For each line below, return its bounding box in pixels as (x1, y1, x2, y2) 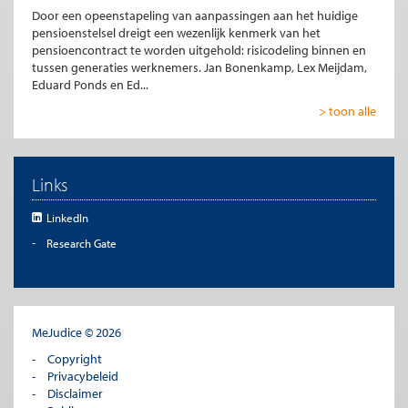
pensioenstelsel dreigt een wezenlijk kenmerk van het (32, 25, 321, 42)
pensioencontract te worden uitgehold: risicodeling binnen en (32, 42, 366, 59)
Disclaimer (46, 385, 103, 403)
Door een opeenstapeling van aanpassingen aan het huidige (32, 7, 358, 25)
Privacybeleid (46, 368, 118, 385)
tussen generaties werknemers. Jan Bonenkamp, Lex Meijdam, (32, 59, 367, 76)
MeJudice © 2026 (32, 324, 121, 342)
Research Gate (46, 236, 117, 251)
